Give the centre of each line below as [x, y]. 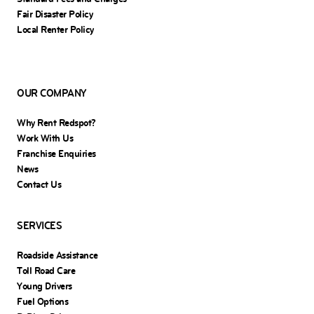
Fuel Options [42, 301]
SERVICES [39, 225]
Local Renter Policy [55, 29]
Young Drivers [45, 286]
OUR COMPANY [52, 93]
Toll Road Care [46, 271]
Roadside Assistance [57, 255]
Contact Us [39, 184]
